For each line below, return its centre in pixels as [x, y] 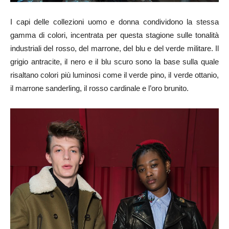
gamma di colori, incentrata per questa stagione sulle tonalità [114, 35]
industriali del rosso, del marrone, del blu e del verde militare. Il [114, 49]
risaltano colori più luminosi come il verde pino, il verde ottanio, [114, 75]
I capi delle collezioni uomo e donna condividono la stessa [114, 22]
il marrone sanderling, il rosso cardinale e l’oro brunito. [99, 88]
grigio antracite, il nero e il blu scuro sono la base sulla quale [114, 62]
